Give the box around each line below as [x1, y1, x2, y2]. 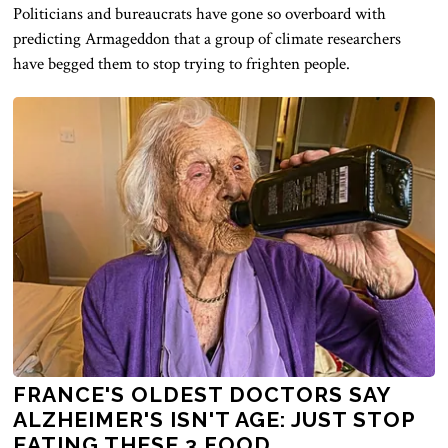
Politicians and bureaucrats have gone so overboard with [13, 2, 387, 25]
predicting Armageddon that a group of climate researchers [13, 27, 402, 50]
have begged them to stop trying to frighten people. [13, 52, 355, 75]
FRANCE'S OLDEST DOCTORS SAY [13, 381, 391, 407]
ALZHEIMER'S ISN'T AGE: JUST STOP [13, 406, 416, 432]
